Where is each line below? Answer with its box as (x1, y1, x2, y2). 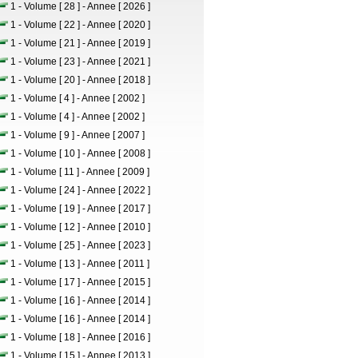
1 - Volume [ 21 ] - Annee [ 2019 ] (10, 38, 150, 49)
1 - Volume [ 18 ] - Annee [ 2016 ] (10, 332, 150, 343)
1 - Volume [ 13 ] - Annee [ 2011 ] (10, 258, 149, 269)
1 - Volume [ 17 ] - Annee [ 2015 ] (10, 276, 150, 288)
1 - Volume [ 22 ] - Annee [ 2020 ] (10, 19, 150, 30)
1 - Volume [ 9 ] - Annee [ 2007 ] (10, 129, 145, 141)
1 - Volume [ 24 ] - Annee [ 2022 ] (10, 185, 150, 196)
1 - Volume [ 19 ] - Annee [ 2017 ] (10, 203, 150, 214)
